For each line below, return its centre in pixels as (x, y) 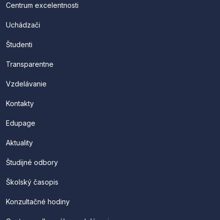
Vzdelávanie (26, 84)
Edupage (21, 123)
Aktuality (19, 143)
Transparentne (30, 64)
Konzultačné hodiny (38, 202)
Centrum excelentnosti (42, 5)
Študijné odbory (32, 163)
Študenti (19, 45)
